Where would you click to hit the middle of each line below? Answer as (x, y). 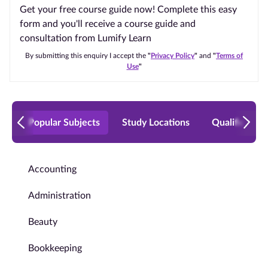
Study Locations (156, 123)
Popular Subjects (64, 123)
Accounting (52, 169)
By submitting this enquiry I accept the (86, 56)
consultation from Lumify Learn (86, 38)
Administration (60, 196)
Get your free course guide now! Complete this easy (128, 10)
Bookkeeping (55, 248)
